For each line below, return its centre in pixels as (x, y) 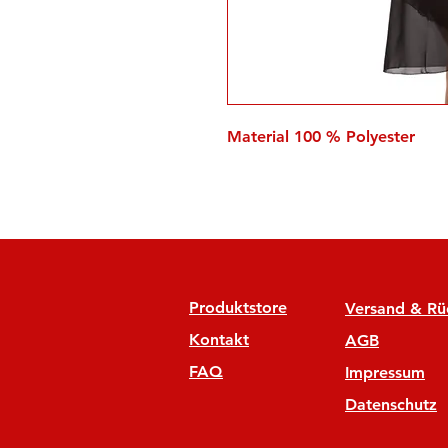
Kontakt (219, 339)
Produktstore (238, 307)
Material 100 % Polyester (321, 136)
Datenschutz (391, 404)
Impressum (385, 372)
